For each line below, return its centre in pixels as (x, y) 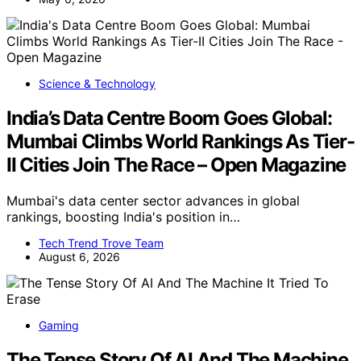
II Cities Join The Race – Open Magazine (176, 165)
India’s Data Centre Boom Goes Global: (169, 118)
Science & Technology (97, 84)
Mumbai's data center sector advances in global (153, 201)
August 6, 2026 (79, 257)
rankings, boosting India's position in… (123, 217)
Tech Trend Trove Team (101, 243)
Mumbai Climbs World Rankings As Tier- (180, 142)
